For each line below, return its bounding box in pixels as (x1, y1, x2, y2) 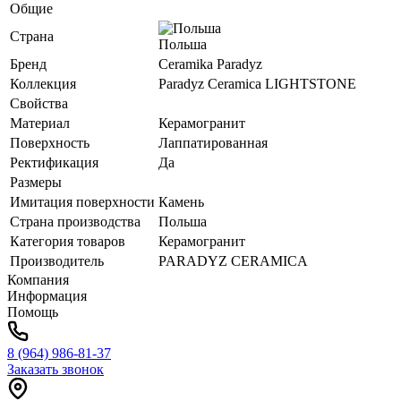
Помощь (7, 303, 58, 320)
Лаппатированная (158, 134, 268, 150)
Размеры (10, 174, 62, 190)
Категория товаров (10, 233, 125, 249)
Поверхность (10, 134, 90, 150)
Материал (10, 115, 70, 131)
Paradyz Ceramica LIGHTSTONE (158, 75, 356, 91)
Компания (7, 271, 69, 287)
